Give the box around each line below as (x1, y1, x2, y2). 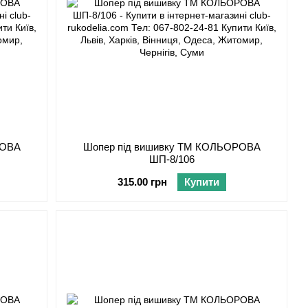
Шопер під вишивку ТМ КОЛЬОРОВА (82, 141, 261, 153)
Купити (184, 176, 219, 188)
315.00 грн (117, 176, 167, 188)
